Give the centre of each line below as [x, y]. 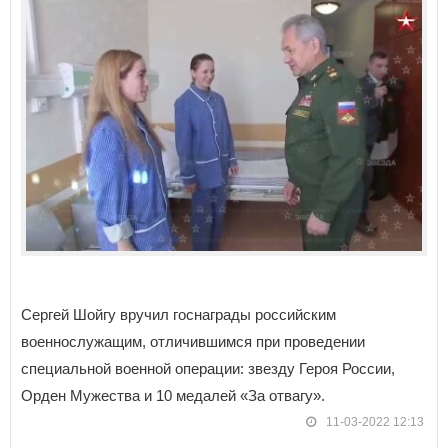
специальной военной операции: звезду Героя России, [208, 369]
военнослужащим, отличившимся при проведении [193, 342]
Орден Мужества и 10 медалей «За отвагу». [173, 396]
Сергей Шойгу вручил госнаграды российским [178, 315]
